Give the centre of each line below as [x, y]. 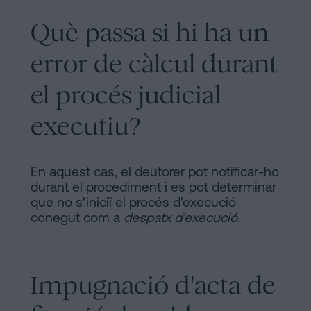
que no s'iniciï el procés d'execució [133, 202]
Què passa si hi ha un [150, 32]
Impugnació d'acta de [153, 285]
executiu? [86, 126]
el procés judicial [126, 94]
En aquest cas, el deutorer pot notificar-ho [155, 171]
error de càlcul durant [154, 63]
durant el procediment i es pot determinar [153, 186]
